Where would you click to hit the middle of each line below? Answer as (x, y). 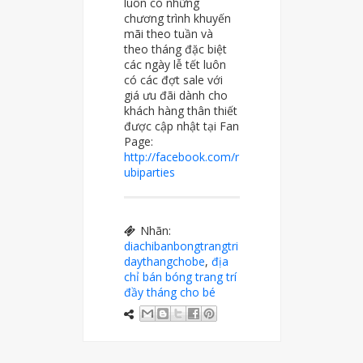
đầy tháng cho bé (169, 293)
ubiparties (149, 173)
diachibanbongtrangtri (181, 246)
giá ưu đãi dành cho (175, 96)
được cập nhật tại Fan (181, 126)
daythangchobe (164, 262)
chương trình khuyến (177, 19)
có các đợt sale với (173, 80)
